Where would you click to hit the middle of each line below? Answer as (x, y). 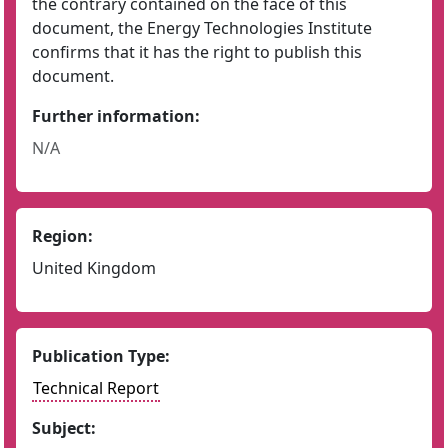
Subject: (64, 428)
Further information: (116, 116)
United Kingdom (94, 268)
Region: (62, 236)
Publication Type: (101, 356)
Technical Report (96, 388)
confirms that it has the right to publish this (197, 52)
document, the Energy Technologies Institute (202, 28)
